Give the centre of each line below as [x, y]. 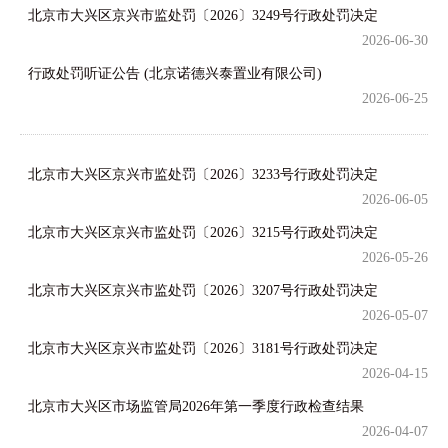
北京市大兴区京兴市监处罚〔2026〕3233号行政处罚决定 [203, 174]
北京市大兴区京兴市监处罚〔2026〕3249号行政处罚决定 [203, 15]
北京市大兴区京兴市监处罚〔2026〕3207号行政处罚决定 [203, 290]
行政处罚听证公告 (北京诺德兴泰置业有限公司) [175, 73]
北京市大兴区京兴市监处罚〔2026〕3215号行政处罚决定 [203, 232]
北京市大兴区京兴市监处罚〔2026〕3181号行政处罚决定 [203, 348]
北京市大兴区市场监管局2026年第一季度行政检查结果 [196, 406]
